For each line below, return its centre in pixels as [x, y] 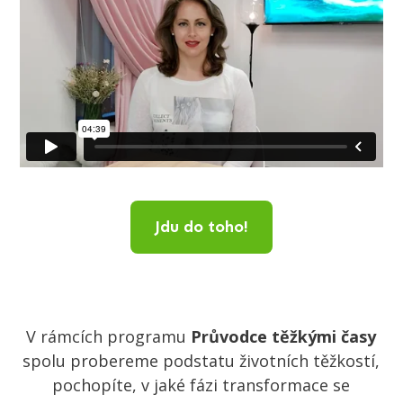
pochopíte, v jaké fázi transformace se [201, 385]
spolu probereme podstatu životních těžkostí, [201, 360]
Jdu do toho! [201, 226]
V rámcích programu [109, 336]
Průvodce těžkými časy [284, 336]
